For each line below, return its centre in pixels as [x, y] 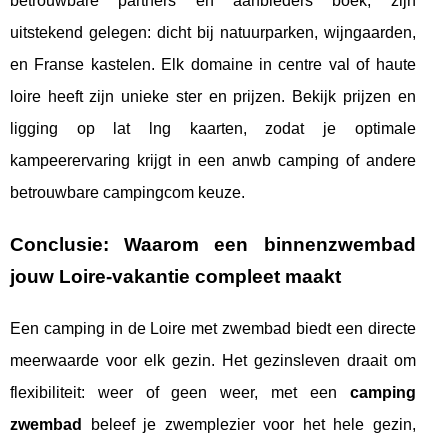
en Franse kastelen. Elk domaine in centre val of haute [213, 64]
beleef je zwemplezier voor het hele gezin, [249, 424]
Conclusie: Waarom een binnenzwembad [213, 244]
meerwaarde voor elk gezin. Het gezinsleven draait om [213, 360]
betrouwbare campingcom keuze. [127, 192]
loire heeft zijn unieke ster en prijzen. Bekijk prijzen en [213, 96]
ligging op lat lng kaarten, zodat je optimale [213, 128]
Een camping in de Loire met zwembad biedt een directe [213, 328]
